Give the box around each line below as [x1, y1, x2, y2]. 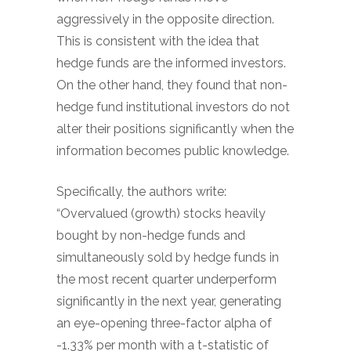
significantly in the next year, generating [56, 294, 281, 309]
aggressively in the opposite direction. [56, 12, 274, 27]
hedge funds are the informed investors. [56, 56, 286, 71]
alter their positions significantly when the [56, 121, 294, 136]
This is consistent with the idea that [56, 34, 259, 49]
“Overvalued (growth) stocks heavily [56, 206, 266, 221]
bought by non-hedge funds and [56, 228, 245, 243]
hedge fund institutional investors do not [56, 100, 290, 114]
